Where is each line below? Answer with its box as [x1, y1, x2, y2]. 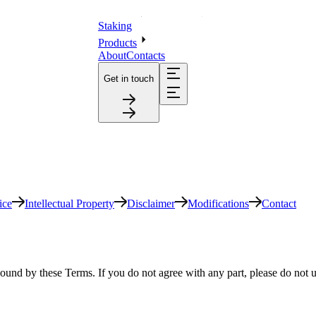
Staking [98, 19, 132, 32]
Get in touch [104, 73, 154, 85]
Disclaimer [127, 197, 175, 210]
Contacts [126, 49, 165, 61]
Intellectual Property [25, 197, 114, 210]
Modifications [188, 197, 249, 210]
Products [98, 36, 137, 49]
